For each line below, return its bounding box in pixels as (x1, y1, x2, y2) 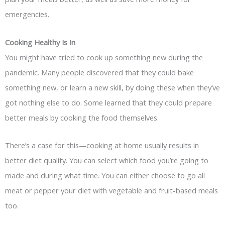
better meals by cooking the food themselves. (5, 112, 159, 123)
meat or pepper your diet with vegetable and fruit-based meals (5, 185, 218, 196)
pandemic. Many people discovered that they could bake (5, 67, 194, 77)
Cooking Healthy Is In (5, 37, 75, 47)
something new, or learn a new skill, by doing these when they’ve (5, 82, 220, 92)
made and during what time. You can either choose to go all (5, 170, 205, 181)
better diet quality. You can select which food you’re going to (5, 155, 208, 166)
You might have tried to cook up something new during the (5, 52, 203, 62)
